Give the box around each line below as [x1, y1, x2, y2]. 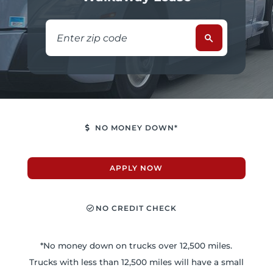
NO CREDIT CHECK [96, 204, 177, 213]
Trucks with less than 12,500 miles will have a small [29, 257, 244, 267]
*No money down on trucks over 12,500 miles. [40, 241, 233, 250]
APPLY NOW [110, 163, 163, 172]
